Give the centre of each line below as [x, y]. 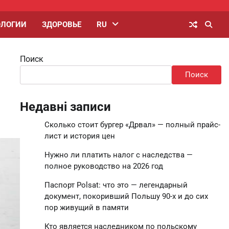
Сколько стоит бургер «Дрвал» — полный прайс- [132, 125]
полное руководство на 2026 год [104, 166]
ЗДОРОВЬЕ [62, 25]
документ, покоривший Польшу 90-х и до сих [126, 196]
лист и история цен [79, 136]
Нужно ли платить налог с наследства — [118, 155]
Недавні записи [65, 107]
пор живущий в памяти [86, 208]
